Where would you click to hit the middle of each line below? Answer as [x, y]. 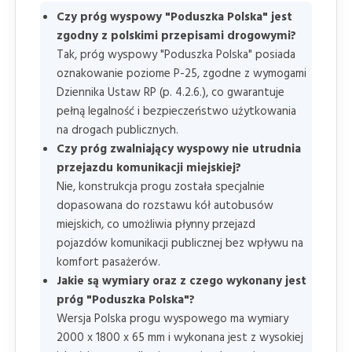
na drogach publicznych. [117, 130]
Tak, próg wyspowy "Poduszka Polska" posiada [176, 55]
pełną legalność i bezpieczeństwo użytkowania [176, 111]
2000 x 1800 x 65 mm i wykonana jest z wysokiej [180, 337]
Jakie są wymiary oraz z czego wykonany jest [181, 281]
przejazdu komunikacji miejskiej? [149, 168]
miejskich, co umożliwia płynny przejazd [156, 224]
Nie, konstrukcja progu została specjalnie [161, 187]
